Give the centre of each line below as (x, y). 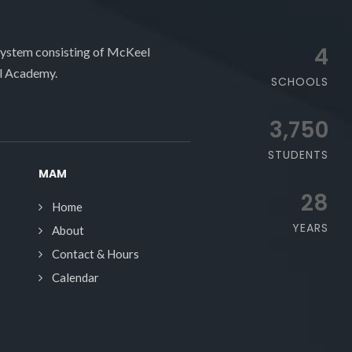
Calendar (75, 277)
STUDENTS (298, 154)
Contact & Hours (95, 253)
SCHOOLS (299, 81)
